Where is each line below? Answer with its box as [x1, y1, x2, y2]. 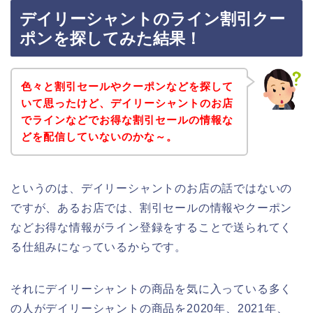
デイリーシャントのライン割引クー [20, 10, 285, 29]
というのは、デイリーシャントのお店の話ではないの [10, 182, 293, 194]
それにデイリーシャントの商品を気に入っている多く [10, 282, 293, 295]
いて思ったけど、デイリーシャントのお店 [20, 96, 233, 109]
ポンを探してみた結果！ [20, 29, 201, 48]
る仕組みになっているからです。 [10, 240, 187, 253]
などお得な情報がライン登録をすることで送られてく [10, 221, 293, 233]
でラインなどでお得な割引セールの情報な [20, 113, 233, 126]
